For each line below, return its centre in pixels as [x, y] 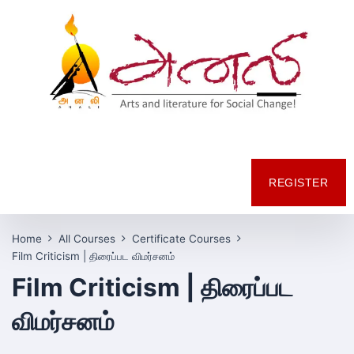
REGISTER [298, 183]
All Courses [87, 239]
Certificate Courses [181, 239]
